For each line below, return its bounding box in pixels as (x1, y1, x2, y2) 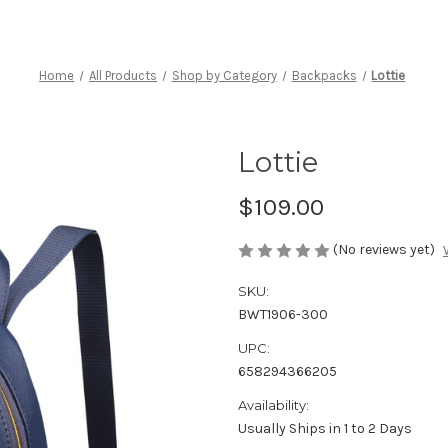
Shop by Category (171, 67, 277, 83)
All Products (88, 67, 157, 83)
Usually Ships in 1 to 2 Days (238, 420, 412, 438)
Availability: (238, 397, 309, 414)
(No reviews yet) (333, 240, 435, 258)
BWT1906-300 (238, 306, 328, 324)
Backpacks (291, 67, 357, 83)
